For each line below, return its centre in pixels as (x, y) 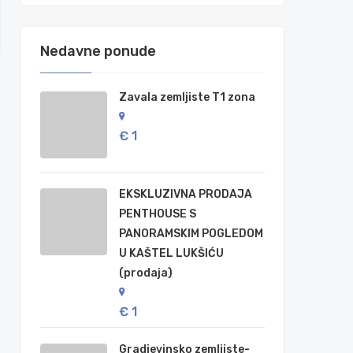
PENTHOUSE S (158, 214)
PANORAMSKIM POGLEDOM (191, 234)
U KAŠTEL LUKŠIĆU (171, 253)
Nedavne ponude (98, 51)
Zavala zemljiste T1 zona (187, 97)
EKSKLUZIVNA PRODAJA (186, 194)
